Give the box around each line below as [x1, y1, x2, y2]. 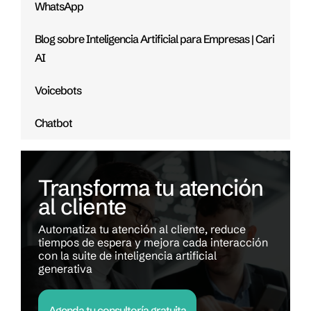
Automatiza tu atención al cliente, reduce [38, 222, 246, 237]
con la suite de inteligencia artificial [38, 249, 217, 263]
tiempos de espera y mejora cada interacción [38, 235, 268, 250]
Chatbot [35, 116, 72, 131]
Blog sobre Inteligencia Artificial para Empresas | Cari [35, 32, 274, 47]
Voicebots [35, 83, 81, 98]
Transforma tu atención [38, 174, 263, 202]
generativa [38, 262, 92, 276]
